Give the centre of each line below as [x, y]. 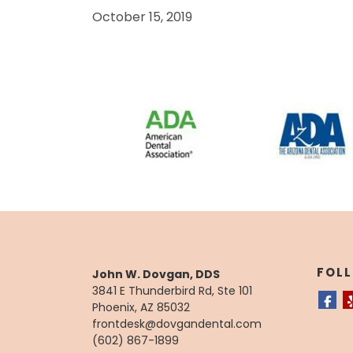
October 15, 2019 [142, 17]
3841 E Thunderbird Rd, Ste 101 [172, 290]
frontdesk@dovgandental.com [177, 323]
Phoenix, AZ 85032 [141, 307]
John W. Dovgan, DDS [156, 274]
